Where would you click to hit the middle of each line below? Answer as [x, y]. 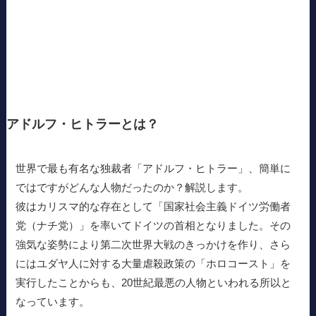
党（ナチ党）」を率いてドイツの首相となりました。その [153, 225]
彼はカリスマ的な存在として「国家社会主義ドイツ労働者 [153, 206]
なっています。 [53, 301]
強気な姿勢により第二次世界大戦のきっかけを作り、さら [153, 244]
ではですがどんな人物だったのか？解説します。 [132, 187]
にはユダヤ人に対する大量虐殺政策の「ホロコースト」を [153, 263]
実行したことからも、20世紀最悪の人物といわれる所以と [154, 282]
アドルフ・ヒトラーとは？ [82, 124]
